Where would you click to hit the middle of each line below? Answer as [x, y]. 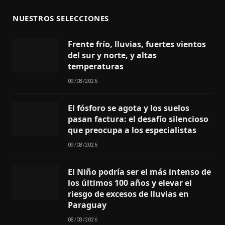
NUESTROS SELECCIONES [61, 18]
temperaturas [96, 66]
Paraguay [87, 205]
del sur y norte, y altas [112, 55]
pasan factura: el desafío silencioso [138, 119]
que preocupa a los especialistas [132, 130]
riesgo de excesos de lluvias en [128, 194]
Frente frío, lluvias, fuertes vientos [137, 44]
